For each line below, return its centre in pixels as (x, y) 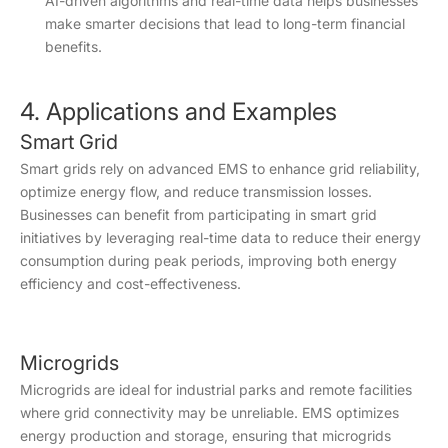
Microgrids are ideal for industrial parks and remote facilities (216, 389)
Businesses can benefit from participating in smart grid (198, 214)
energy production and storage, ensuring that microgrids (205, 435)
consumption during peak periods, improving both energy (208, 260)
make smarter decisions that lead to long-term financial (225, 23)
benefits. (73, 46)
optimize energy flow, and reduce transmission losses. (196, 191)
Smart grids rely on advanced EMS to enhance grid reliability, (220, 168)
